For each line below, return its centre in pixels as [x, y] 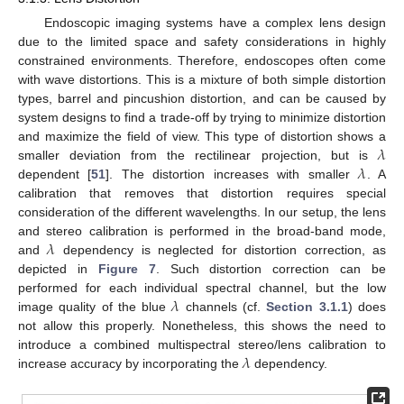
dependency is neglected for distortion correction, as [220, 250]
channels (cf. [223, 307]
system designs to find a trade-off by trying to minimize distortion [202, 118]
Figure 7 [127, 269]
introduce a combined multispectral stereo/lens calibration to [202, 345]
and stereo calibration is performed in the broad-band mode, [202, 231]
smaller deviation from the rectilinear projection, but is [198, 156]
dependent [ [55, 174]
